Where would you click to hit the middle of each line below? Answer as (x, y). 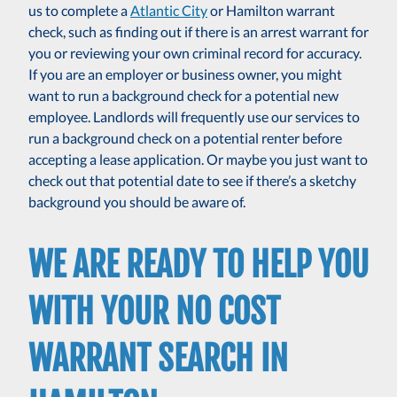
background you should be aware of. (137, 202)
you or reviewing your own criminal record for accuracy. (195, 53)
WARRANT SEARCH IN (158, 359)
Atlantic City (169, 11)
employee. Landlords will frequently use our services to (194, 117)
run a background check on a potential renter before (185, 138)
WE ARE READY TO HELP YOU (198, 265)
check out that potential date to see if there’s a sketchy (192, 181)
